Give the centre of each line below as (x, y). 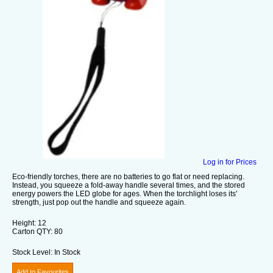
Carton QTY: (32, 231)
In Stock (67, 252)
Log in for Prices (230, 162)
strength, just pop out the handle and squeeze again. (99, 202)
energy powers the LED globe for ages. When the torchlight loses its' (125, 193)
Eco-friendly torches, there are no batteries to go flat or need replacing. (128, 176)
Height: (24, 223)
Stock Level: (32, 252)
